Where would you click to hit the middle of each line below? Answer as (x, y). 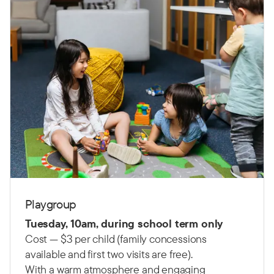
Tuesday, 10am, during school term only (124, 223)
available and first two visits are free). (109, 254)
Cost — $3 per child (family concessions (116, 239)
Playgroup (51, 204)
